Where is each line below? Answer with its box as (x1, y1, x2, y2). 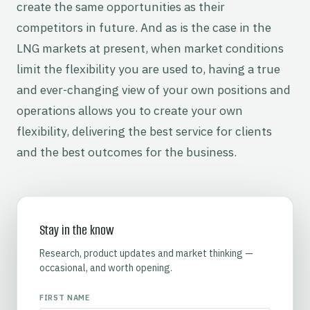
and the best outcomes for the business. (17, 144, 237, 161)
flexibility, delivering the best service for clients (17, 123, 272, 140)
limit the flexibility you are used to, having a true (17, 61, 280, 77)
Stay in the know (39, 221, 114, 239)
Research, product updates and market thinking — (39, 246, 253, 259)
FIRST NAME (39, 292, 90, 302)
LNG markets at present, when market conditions (17, 40, 284, 57)
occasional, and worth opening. (39, 261, 172, 274)
